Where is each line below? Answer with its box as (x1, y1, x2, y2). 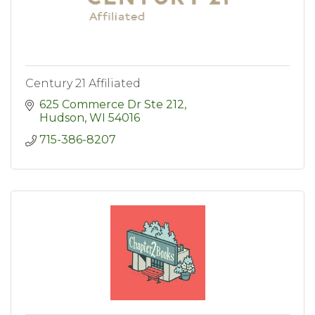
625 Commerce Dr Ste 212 (39, 98, 184, 112)
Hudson (39, 111, 84, 125)
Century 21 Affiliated (25, 77, 141, 91)
